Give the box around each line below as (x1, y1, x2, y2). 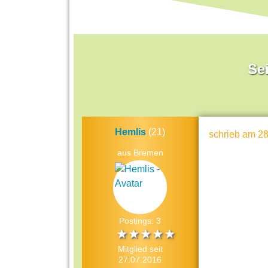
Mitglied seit (117, 244, 163, 254)
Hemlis (115, 127, 147, 138)
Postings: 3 (119, 216, 162, 226)
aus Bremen (117, 148, 163, 158)
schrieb (208, 129, 242, 140)
